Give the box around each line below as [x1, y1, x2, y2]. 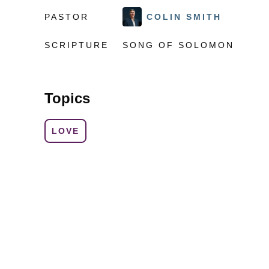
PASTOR [44, 11, 89, 22]
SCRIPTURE [44, 40, 109, 50]
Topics [44, 89, 90, 106]
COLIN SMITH [147, 11, 222, 22]
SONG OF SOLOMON [122, 40, 234, 50]
